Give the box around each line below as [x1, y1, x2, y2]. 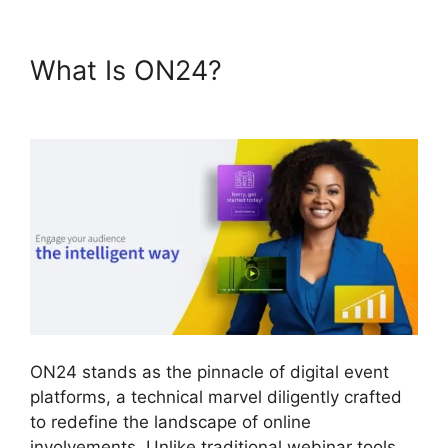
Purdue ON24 [230, 53, 404, 87]
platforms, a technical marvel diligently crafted [30, 387, 402, 408]
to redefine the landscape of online [30, 412, 311, 433]
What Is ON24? [30, 53, 230, 87]
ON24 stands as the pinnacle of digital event [30, 362, 389, 383]
